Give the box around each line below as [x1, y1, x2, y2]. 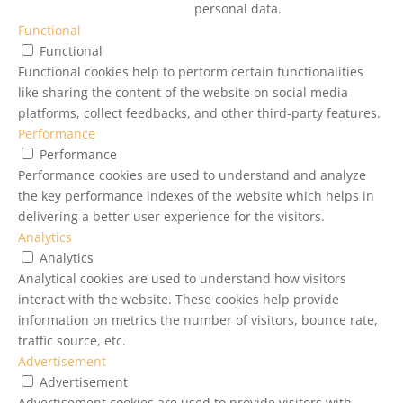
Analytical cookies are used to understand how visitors [18, 269, 346, 287]
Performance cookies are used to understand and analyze [18, 166, 366, 184]
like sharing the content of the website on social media [18, 83, 348, 101]
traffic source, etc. [18, 331, 126, 349]
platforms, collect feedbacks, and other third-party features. [18, 103, 381, 121]
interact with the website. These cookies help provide [18, 290, 339, 308]
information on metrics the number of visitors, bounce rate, [18, 310, 378, 328]
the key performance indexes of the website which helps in [18, 186, 374, 204]
